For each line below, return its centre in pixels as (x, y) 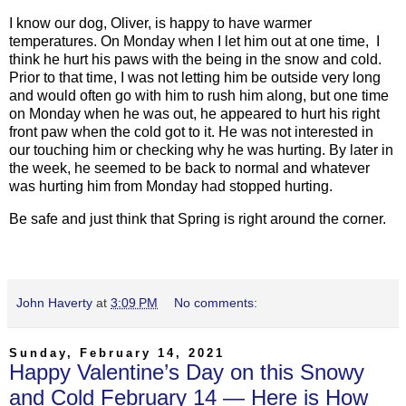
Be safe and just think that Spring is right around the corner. (198, 219)
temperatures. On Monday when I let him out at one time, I (194, 42)
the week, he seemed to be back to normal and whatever (189, 169)
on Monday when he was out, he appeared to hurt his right (194, 114)
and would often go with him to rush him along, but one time (199, 96)
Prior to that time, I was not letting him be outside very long (195, 78)
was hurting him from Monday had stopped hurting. (173, 187)
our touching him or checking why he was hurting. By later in (201, 150)
